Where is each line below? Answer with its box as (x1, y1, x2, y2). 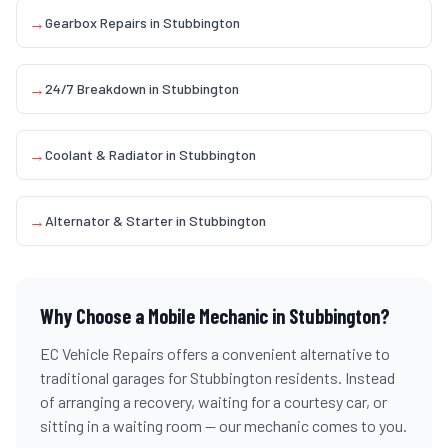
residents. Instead (272, 368, 395, 387)
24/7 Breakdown (45, 80, 146, 97)
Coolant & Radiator (45, 146, 163, 163)
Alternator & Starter (45, 212, 173, 229)
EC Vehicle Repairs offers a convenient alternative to (40, 344, 390, 363)
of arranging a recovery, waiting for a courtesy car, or (40, 392, 387, 411)
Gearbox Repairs (45, 14, 147, 31)
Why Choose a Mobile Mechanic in (40, 304, 289, 328)
